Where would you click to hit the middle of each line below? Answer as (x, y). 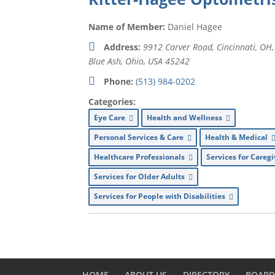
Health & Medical (238, 137)
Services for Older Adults (141, 176)
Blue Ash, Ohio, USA (126, 61)
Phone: (119, 81)
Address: (122, 47)
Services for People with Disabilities (162, 196)
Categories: (112, 102)
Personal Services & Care (141, 137)
